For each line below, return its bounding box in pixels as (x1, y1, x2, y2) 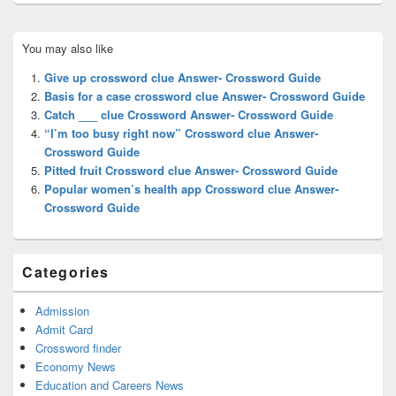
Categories (22, 261, 110, 282)
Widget (12, 61, 48, 79)
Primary (12, 29, 52, 47)
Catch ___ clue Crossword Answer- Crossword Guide (44, 105, 333, 123)
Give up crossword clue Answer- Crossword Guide (44, 68, 321, 86)
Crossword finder (35, 339, 121, 356)
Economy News (35, 357, 116, 375)
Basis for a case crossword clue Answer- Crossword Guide (44, 87, 365, 104)
